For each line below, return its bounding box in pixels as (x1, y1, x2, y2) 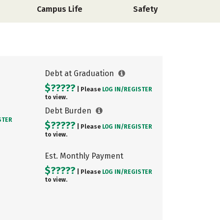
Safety (133, 4, 158, 14)
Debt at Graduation (45, 69, 116, 78)
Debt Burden (45, 106, 93, 115)
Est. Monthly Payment (45, 151, 123, 161)
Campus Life (37, 4, 82, 14)
